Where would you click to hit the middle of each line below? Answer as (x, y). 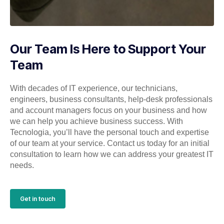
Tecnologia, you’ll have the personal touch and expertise (109, 132)
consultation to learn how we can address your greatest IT (112, 154)
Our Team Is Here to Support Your (108, 49)
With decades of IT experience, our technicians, (94, 88)
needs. (22, 165)
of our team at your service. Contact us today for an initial (110, 143)
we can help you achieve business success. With (96, 121)
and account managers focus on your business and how (108, 110)
